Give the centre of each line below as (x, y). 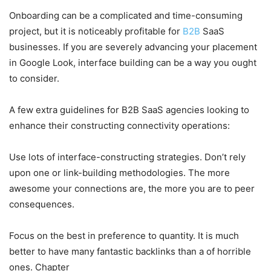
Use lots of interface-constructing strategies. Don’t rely (127, 157)
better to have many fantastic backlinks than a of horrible (130, 251)
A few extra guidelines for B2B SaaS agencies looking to (129, 109)
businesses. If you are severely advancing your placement (133, 47)
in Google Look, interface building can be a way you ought (133, 62)
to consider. (34, 78)
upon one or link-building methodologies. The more (119, 172)
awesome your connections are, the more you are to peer (132, 188)
